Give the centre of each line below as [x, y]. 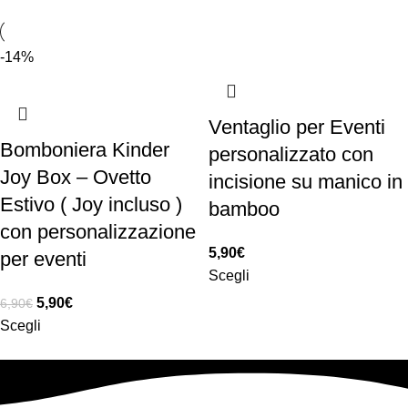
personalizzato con [291, 154]
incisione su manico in [306, 181]
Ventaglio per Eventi [297, 127]
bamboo [244, 209]
